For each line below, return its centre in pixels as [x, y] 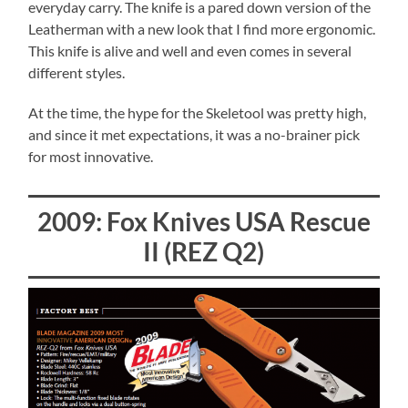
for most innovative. [91, 157]
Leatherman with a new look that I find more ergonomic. [202, 29]
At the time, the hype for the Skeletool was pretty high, [198, 113]
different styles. [77, 73]
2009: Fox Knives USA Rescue [204, 222]
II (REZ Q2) [204, 252]
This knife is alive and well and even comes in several [190, 51]
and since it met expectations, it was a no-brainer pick [194, 135]
